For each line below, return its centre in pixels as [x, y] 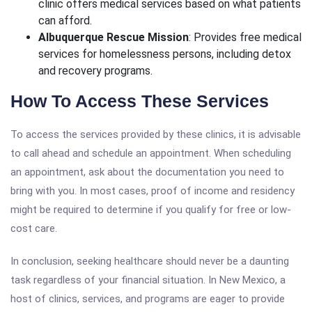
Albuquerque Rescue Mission [114, 37]
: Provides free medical [245, 37]
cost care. [34, 228]
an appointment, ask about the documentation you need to [147, 172]
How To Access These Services [140, 101]
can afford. [65, 21]
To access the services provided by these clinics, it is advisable [156, 134]
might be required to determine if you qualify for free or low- [151, 210]
